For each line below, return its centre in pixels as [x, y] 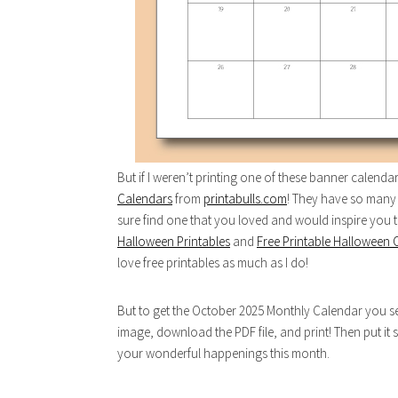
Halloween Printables [174, 241]
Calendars [145, 199]
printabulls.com [245, 199]
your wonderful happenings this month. [223, 353]
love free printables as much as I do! [213, 263]
